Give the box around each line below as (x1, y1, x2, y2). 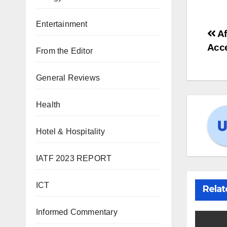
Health (36, 100, 61, 109)
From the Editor (36, 47, 93, 55)
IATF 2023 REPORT (36, 154, 112, 163)
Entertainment (36, 20, 88, 28)
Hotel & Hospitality (36, 127, 105, 136)
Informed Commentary (36, 208, 118, 216)
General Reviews (36, 73, 100, 82)
